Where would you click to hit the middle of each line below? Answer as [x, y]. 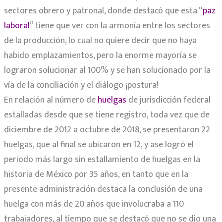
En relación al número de [50, 100]
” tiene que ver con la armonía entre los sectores [120, 26]
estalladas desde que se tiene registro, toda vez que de [107, 115]
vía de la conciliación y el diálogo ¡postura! [81, 85]
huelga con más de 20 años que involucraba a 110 [94, 204]
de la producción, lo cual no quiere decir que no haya [100, 41]
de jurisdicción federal [168, 100]
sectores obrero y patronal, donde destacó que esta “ [103, 11]
